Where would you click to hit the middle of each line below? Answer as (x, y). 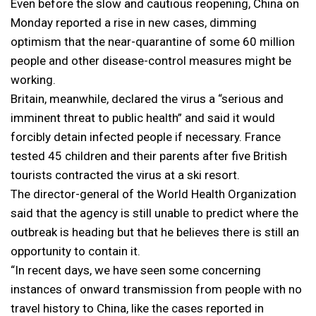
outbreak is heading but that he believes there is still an (155, 232)
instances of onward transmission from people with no (156, 289)
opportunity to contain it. (75, 251)
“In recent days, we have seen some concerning (136, 270)
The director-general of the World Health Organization (153, 194)
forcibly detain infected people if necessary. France (146, 137)
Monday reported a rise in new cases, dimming (134, 23)
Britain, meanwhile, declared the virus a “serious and (147, 99)
